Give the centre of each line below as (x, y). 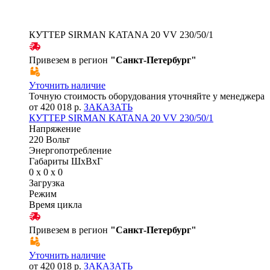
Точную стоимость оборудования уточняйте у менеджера (147, 96)
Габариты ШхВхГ (66, 161)
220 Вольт (49, 139)
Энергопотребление (70, 150)
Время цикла (55, 204)
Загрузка (47, 183)
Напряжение (55, 128)
